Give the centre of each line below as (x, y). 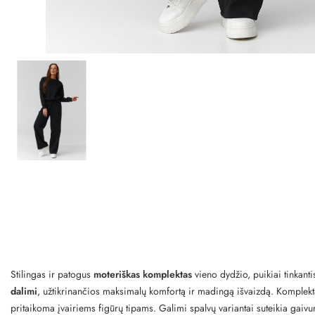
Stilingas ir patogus (52, 274)
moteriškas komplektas (143, 274)
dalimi (24, 291)
